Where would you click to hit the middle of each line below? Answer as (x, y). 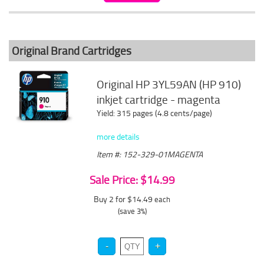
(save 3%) (132, 211)
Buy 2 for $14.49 (124, 199)
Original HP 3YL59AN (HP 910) (169, 84)
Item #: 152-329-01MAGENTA (150, 154)
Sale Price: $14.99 (132, 180)
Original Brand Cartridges (72, 51)
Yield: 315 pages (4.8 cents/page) (155, 113)
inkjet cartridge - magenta (159, 100)
